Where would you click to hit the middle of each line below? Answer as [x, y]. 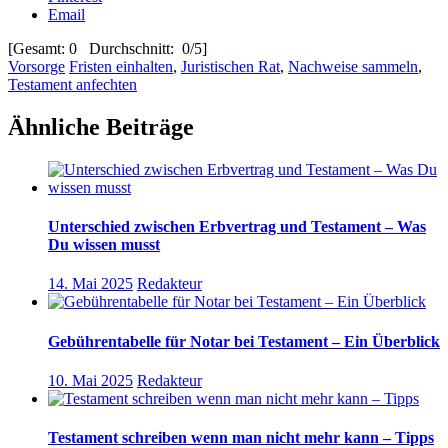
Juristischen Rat [230, 66]
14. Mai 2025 [90, 284]
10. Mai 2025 [90, 380]
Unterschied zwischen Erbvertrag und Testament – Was [237, 227]
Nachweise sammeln [353, 66]
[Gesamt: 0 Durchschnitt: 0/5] [107, 48]
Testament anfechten [72, 84]
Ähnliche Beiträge [101, 126]
